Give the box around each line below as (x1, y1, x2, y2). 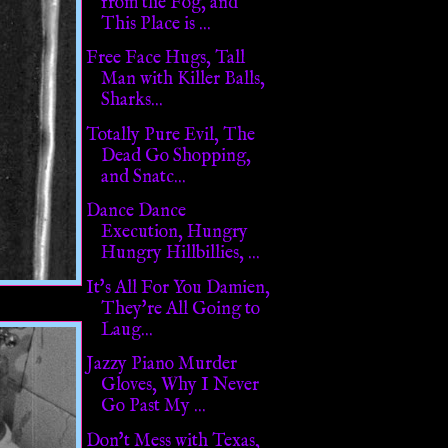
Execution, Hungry (100, 221, 248, 245)
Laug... (100, 318, 153, 342)
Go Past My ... (100, 395, 206, 419)
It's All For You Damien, (85, 276, 270, 300)
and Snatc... (100, 165, 186, 189)
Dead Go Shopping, (100, 144, 251, 168)
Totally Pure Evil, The (85, 123, 255, 147)
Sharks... (100, 89, 163, 113)
